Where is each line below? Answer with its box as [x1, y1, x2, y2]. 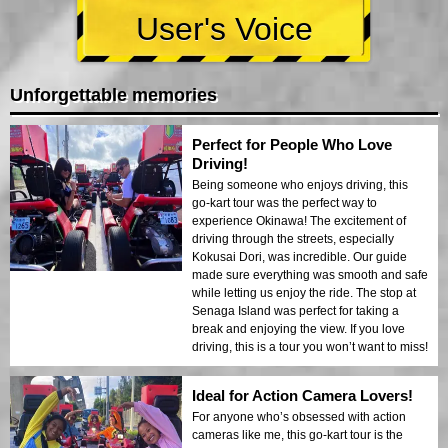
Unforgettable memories [10, 84, 217, 105]
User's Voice [135, 10, 313, 47]
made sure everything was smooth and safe [192, 267, 428, 282]
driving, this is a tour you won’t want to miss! [192, 339, 428, 354]
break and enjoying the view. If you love [192, 321, 405, 336]
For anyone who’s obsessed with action [192, 409, 406, 424]
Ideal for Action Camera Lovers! [192, 386, 413, 404]
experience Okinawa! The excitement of [192, 213, 406, 228]
